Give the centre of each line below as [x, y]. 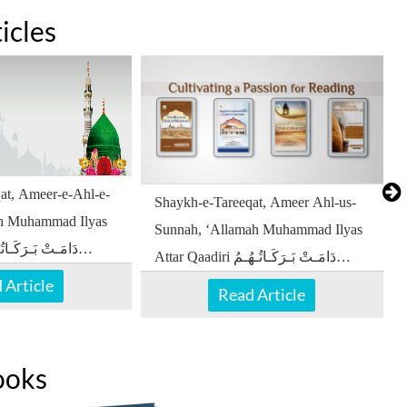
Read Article [262, 294]
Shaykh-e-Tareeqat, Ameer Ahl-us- [255, 203]
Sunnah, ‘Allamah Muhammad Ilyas [258, 230]
